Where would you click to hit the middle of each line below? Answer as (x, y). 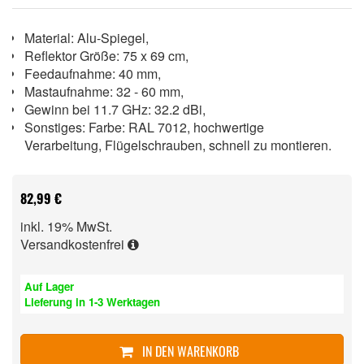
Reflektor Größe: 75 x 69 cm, (110, 55)
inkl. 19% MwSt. (66, 226)
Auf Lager (49, 286)
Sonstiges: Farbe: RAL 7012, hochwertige (144, 127)
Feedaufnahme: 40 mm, (96, 73)
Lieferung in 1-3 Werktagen (92, 301)
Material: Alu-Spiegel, (90, 37)
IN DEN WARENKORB (188, 351)
